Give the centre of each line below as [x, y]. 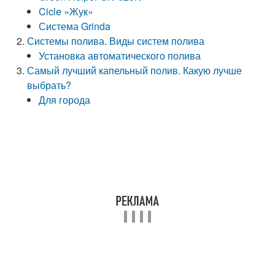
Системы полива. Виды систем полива [116, 41]
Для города [65, 100]
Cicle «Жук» [66, 11]
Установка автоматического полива [120, 56]
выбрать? [49, 85]
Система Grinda [75, 26]
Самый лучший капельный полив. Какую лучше [135, 70]
